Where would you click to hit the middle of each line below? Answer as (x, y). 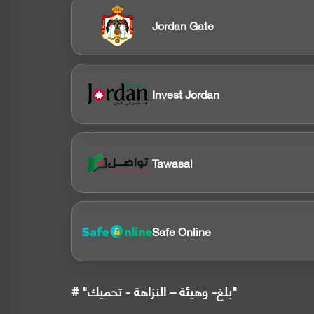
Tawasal (172, 162)
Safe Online (182, 231)
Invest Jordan (186, 94)
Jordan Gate (183, 25)
